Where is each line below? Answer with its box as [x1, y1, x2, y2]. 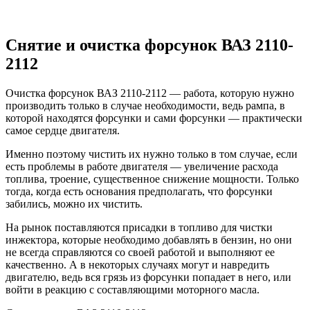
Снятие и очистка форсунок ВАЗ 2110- [6, 36, 293, 55]
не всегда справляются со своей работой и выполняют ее [6, 246, 275, 259]
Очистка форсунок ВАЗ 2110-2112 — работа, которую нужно [6, 87, 294, 100]
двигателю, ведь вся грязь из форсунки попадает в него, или [6, 271, 291, 284]
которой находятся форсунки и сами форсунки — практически [6, 112, 302, 125]
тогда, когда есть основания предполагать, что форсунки [6, 185, 273, 198]
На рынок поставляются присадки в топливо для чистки [6, 221, 273, 234]
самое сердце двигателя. [6, 125, 120, 137]
